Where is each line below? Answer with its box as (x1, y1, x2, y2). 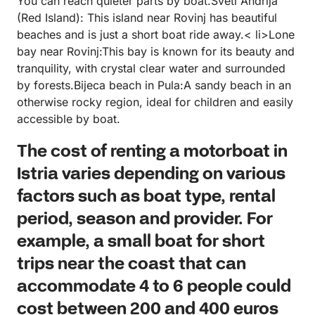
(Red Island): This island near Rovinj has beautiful (17, 11, 277, 25)
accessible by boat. (17, 112, 120, 127)
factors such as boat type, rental (17, 186, 276, 209)
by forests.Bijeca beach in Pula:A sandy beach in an (17, 78, 291, 93)
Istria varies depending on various (17, 164, 285, 186)
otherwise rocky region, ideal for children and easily (17, 95, 293, 110)
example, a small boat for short (17, 231, 265, 254)
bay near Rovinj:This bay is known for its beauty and (17, 44, 295, 59)
